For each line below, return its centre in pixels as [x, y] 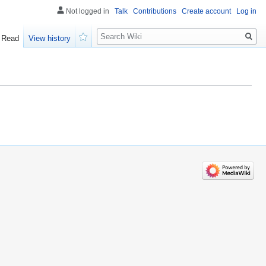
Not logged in [88, 11]
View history [50, 39]
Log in [246, 11]
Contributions [155, 11]
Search [116, 30]
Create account [206, 11]
